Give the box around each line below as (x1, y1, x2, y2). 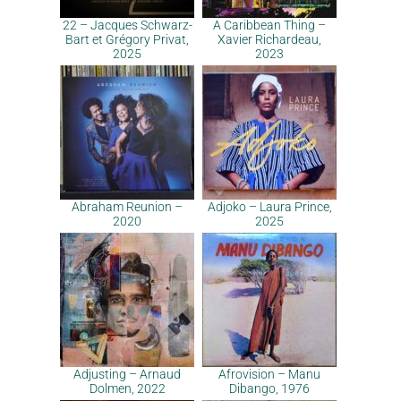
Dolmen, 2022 (89, 381, 166, 396)
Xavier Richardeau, (218, 32, 321, 47)
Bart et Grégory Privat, (65, 32, 189, 47)
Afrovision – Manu (218, 367, 320, 381)
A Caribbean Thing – (213, 18, 326, 32)
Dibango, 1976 (229, 381, 310, 396)
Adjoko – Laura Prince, (207, 200, 332, 214)
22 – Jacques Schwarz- (62, 18, 192, 32)
